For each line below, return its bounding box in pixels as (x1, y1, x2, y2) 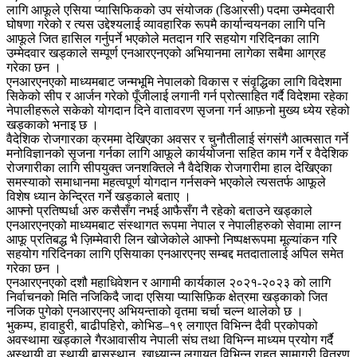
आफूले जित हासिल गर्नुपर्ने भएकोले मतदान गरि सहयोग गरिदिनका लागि (6, 32, 319, 46)
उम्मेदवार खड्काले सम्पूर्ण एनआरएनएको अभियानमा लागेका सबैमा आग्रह (6, 46, 326, 61)
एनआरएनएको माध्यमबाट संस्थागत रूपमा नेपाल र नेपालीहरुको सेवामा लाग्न (6, 218, 341, 233)
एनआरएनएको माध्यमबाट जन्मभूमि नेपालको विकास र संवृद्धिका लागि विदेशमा (6, 75, 342, 89)
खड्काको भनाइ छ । (6, 118, 99, 132)
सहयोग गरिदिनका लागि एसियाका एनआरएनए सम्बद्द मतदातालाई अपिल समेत (6, 247, 343, 261)
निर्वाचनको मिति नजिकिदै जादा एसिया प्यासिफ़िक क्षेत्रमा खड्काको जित (6, 290, 328, 304)
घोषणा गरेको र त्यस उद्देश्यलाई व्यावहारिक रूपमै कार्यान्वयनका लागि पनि (6, 18, 325, 32)
